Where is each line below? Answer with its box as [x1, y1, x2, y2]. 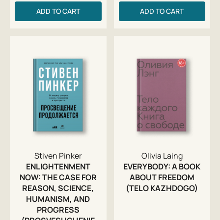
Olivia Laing [141, 150, 183, 161]
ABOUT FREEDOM [129, 171, 194, 183]
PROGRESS [36, 204, 80, 215]
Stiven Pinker [34, 150, 82, 161]
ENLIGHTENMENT [26, 161, 90, 172]
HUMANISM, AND [26, 193, 90, 204]
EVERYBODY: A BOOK [123, 161, 201, 172]
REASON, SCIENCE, [22, 182, 94, 193]
